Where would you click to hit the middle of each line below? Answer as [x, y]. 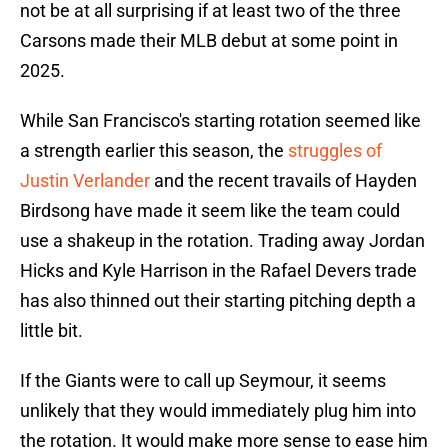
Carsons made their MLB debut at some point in [209, 41]
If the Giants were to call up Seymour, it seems [203, 381]
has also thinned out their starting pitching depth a [218, 301]
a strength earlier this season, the [154, 151]
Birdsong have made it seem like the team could [210, 211]
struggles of [335, 151]
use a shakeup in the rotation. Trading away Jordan [222, 241]
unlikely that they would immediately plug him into [218, 411]
